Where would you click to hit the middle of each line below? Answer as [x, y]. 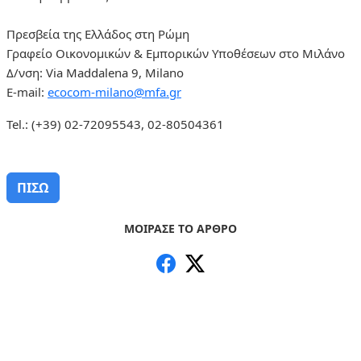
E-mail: [27, 91]
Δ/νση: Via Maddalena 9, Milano [95, 72]
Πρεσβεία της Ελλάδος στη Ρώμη [98, 33]
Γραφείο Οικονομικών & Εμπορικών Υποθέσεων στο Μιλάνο [176, 53]
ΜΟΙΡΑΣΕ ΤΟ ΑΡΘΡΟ [180, 228]
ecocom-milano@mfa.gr [114, 91]
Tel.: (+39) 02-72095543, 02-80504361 [115, 124]
